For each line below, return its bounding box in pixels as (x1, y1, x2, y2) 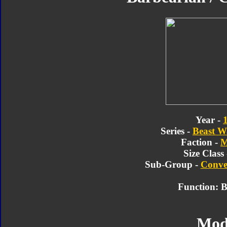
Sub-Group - (144, 159, 201, 170)
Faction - (181, 136, 220, 147)
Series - (161, 125, 193, 136)
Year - (196, 114, 223, 125)
